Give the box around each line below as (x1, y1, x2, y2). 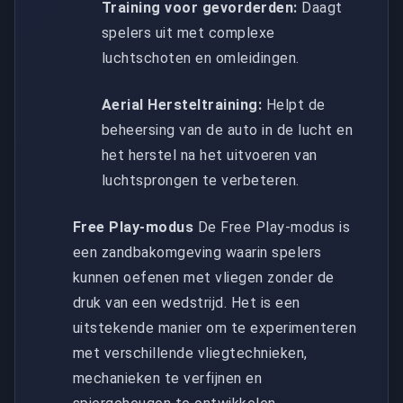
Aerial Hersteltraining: (102, 95, 263, 113)
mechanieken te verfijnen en (73, 369, 263, 387)
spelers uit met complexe (102, 23, 275, 41)
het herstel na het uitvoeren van (102, 146, 318, 164)
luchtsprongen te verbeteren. (102, 171, 300, 189)
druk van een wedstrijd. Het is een (73, 293, 300, 311)
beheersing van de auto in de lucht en (102, 121, 354, 139)
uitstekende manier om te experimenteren (73, 318, 357, 336)
